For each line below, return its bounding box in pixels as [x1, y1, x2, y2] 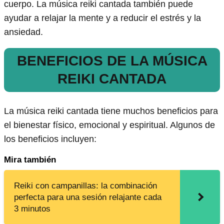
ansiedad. [4, 27, 43, 37]
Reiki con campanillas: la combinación [14, 180, 157, 190]
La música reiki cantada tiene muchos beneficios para [4, 105, 218, 116]
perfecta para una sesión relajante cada [14, 192, 161, 202]
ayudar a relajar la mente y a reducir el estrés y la [4, 13, 201, 23]
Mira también [4, 154, 56, 164]
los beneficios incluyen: [4, 133, 96, 144]
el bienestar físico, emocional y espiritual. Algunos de [4, 119, 215, 130]
